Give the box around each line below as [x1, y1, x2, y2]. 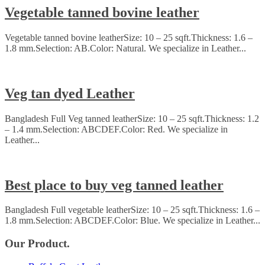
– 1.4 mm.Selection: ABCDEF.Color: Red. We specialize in [5, 124, 228, 134]
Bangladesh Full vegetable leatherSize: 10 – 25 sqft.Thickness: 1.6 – [5, 205, 260, 215]
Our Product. [5, 237, 70, 250]
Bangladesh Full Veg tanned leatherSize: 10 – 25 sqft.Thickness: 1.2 [5, 113, 259, 124]
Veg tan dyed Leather [5, 85, 135, 101]
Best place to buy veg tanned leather [5, 177, 224, 193]
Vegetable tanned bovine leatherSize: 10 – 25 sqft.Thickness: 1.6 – [5, 32, 253, 43]
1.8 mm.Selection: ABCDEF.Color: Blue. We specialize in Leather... [5, 215, 260, 226]
